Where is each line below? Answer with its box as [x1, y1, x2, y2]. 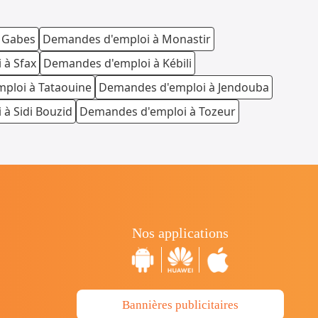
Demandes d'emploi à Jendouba [99, 79, 269, 96]
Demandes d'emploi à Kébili [43, 55, 192, 72]
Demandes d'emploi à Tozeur [79, 104, 236, 120]
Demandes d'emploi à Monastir [43, 31, 211, 48]
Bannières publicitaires [121, 298, 238, 312]
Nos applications [131, 225, 229, 241]
